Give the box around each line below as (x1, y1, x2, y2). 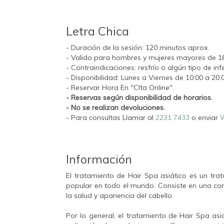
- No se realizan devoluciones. (66, 102, 165, 112)
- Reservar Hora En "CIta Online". (66, 82, 174, 92)
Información (66, 151, 132, 166)
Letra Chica (66, 23, 129, 38)
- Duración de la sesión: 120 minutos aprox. (66, 42, 209, 52)
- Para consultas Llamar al (66, 112, 155, 122)
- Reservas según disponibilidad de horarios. (66, 92, 212, 102)
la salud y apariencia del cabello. (66, 190, 175, 200)
